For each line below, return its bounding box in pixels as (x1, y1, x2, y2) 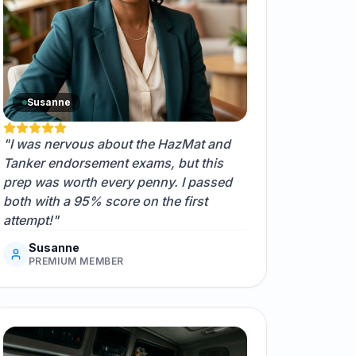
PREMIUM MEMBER (28, 255, 125, 268)
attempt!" (2, 212, 59, 229)
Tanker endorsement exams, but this (2, 155, 223, 172)
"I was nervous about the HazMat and (2, 136, 230, 153)
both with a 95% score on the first (2, 193, 207, 210)
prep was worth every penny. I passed (2, 174, 232, 191)
